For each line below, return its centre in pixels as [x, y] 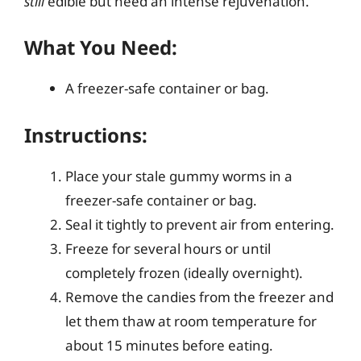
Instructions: [86, 135]
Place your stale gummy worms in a [179, 176]
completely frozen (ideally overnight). [184, 272]
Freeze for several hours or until [168, 248]
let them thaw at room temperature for [191, 321]
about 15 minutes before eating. [169, 345]
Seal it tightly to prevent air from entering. [200, 224]
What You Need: [101, 47]
